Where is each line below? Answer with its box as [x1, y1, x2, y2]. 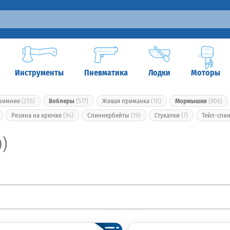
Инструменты [15, 68, 64, 78]
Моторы [191, 68, 220, 78]
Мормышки [175, 97, 207, 105]
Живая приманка [102, 97, 151, 105]
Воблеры [49, 97, 74, 105]
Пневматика [84, 68, 128, 78]
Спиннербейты [87, 111, 131, 119]
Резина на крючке [11, 111, 63, 119]
